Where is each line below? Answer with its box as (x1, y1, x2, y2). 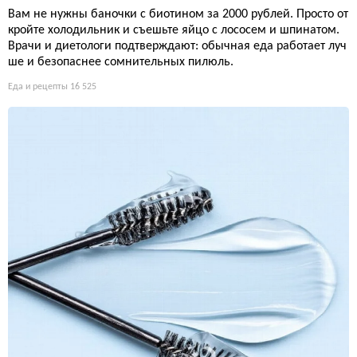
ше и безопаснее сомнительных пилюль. (8, 55, 233, 69)
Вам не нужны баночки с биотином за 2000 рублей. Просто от (8, 7, 348, 21)
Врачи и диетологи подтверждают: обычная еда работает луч (8, 39, 347, 53)
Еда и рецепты (8, 81, 68, 92)
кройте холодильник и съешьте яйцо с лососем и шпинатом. (8, 23, 339, 37)
